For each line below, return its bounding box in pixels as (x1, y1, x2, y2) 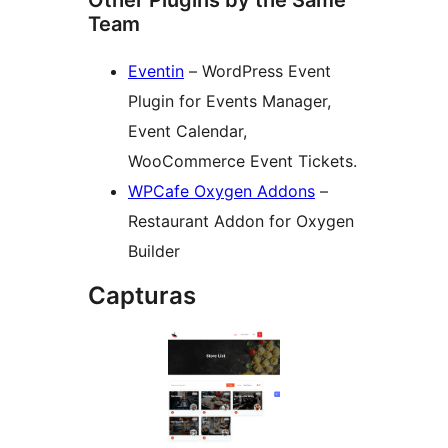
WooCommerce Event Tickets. (128, 151, 357, 172)
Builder (128, 241, 180, 262)
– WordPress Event (184, 61, 331, 82)
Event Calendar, (128, 121, 247, 142)
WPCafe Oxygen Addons (128, 181, 315, 202)
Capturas (88, 281, 196, 311)
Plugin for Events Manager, (128, 91, 331, 112)
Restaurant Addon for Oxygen (128, 211, 354, 232)
